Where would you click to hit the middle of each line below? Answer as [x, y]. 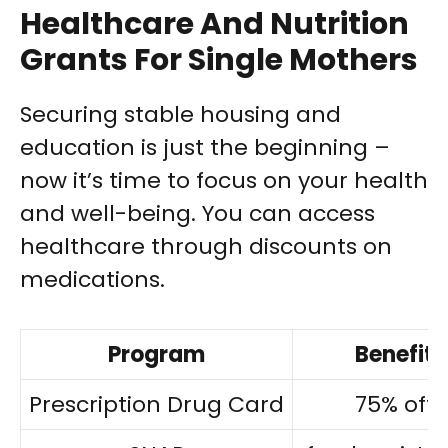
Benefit [394, 355]
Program [156, 355]
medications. [92, 280]
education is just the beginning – [205, 148]
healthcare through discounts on [206, 247]
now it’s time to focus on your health [224, 181]
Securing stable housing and [180, 115]
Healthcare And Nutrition [214, 24]
